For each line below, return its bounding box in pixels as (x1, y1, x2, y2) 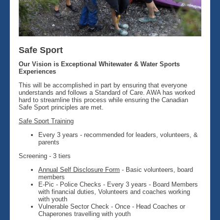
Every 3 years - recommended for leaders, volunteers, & (38, 131, 198, 138)
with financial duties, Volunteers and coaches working (38, 188, 190, 195)
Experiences (19, 68, 56, 75)
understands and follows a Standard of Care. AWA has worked (19, 89, 195, 96)
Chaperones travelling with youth (38, 210, 131, 218)
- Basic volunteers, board (120, 166, 193, 173)
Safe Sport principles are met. (19, 104, 104, 111)
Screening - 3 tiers (19, 152, 71, 160)
